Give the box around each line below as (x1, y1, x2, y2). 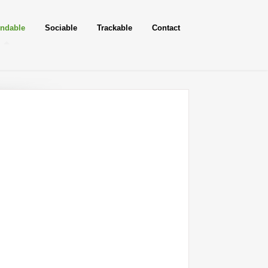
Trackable (97, 23, 132, 32)
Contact (152, 23, 180, 32)
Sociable (45, 23, 77, 32)
